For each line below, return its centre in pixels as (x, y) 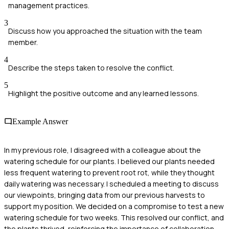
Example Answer (40, 122)
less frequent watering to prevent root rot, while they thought (109, 172)
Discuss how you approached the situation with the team (105, 31)
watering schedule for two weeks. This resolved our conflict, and (114, 217)
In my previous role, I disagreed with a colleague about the (102, 150)
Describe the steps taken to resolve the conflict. (91, 68)
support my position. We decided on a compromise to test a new (114, 206)
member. (23, 42)
